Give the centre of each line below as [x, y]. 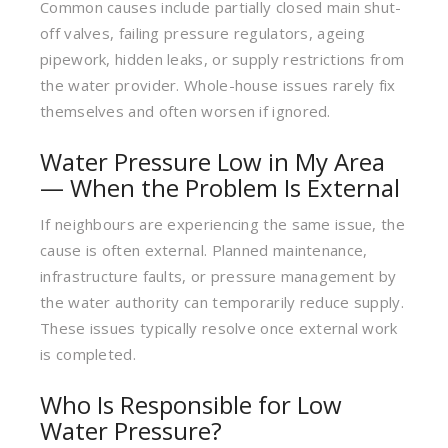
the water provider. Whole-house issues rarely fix [218, 85]
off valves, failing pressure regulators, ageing [203, 33]
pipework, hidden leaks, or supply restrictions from [222, 59]
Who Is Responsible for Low [191, 404]
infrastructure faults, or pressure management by [218, 276]
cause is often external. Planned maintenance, [204, 250]
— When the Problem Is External [220, 187]
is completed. [88, 354]
